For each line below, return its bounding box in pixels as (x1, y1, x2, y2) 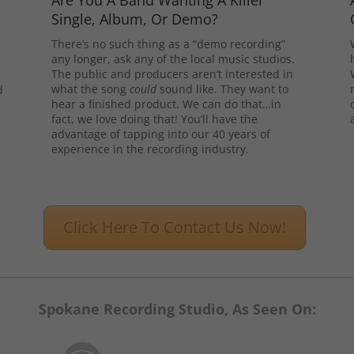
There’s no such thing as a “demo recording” (51, 36, 285, 51)
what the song (51, 81, 130, 96)
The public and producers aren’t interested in (51, 66, 293, 81)
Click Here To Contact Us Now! (63, 216, 286, 238)
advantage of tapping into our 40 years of (51, 126, 270, 141)
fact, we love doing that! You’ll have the (51, 111, 258, 126)
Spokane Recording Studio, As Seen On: (38, 299, 316, 318)
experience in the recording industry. (51, 141, 249, 156)
